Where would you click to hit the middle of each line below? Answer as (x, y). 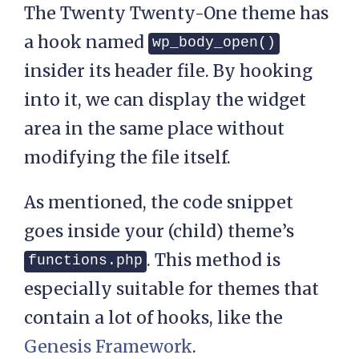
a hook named (86, 42)
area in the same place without (154, 128)
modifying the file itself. (127, 157)
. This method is (214, 260)
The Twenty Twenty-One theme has (176, 13)
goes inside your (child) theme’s (159, 231)
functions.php (85, 260)
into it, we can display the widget (165, 99)
